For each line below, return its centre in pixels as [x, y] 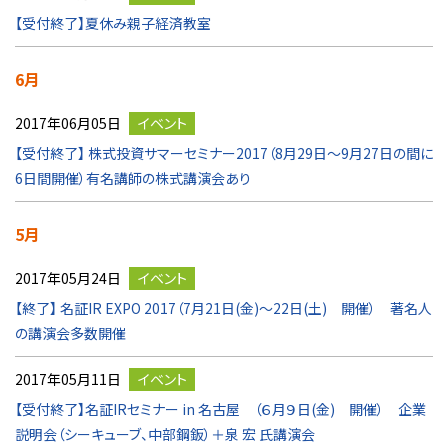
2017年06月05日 [68, 123]
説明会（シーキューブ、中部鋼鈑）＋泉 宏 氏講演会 [165, 434]
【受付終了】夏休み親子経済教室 [113, 23]
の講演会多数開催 [70, 333]
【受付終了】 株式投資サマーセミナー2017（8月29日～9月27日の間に [224, 153]
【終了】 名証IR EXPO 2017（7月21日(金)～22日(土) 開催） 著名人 [223, 308]
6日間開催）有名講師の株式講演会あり [133, 178]
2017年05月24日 [68, 278]
